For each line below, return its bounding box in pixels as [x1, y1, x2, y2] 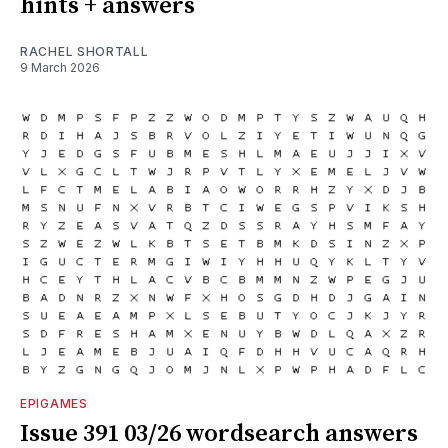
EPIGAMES [20, 396, 88, 412]
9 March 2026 [20, 60, 100, 76]
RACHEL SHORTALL [20, 44, 149, 60]
